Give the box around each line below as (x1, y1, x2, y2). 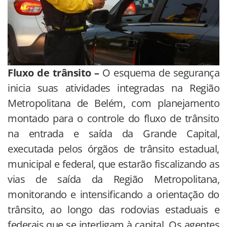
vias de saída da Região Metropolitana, (8, 172, 219, 186)
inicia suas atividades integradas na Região (8, 81, 219, 95)
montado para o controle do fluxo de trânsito (8, 111, 219, 125)
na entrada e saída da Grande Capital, (8, 126, 219, 140)
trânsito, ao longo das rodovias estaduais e (8, 202, 219, 216)
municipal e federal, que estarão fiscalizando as (8, 157, 219, 171)
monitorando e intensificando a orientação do (8, 187, 219, 201)
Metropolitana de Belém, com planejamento (8, 96, 219, 110)
